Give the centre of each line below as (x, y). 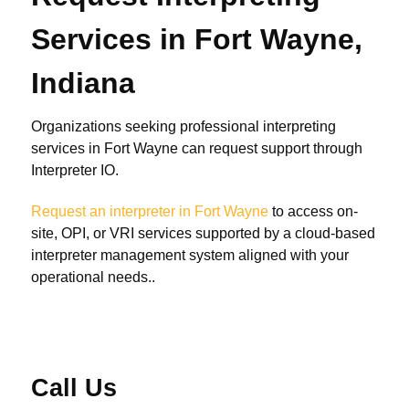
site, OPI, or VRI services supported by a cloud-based (203, 234)
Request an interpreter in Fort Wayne (150, 212)
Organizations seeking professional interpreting (184, 127)
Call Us (74, 387)
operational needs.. (93, 278)
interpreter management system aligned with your (190, 256)
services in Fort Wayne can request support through (197, 149)
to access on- (313, 212)
